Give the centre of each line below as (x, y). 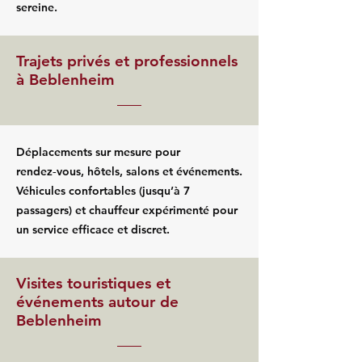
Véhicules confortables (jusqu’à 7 (103, 191)
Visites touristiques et (93, 283)
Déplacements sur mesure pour (98, 152)
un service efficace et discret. (93, 229)
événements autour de (97, 302)
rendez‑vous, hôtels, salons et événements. (129, 171)
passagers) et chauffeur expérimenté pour (127, 210)
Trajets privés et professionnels (127, 61)
